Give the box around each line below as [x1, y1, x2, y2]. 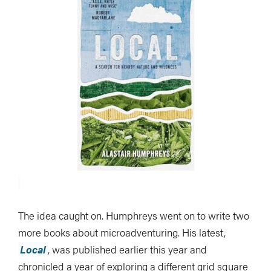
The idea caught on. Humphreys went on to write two [18, 207, 249, 223]
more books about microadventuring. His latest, [18, 224, 226, 240]
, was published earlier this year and [48, 241, 207, 256]
